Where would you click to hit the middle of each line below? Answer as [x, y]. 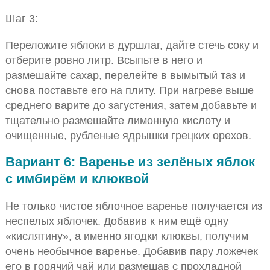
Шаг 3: [21, 19]
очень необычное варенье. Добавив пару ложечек [131, 251]
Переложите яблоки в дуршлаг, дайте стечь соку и [132, 45]
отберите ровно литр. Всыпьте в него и [104, 60]
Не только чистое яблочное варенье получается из [133, 206]
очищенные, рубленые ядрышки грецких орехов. [128, 135]
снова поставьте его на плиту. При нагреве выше [129, 90]
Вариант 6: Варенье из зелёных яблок [130, 162]
